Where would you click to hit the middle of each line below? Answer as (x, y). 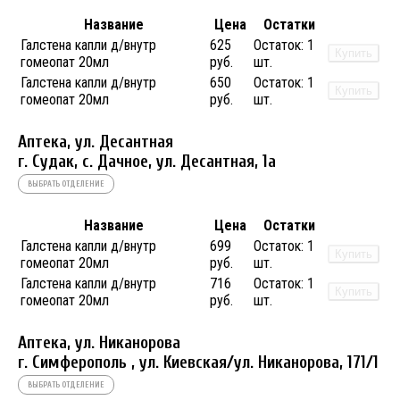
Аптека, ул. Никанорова (99, 342)
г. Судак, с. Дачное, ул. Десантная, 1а (147, 161)
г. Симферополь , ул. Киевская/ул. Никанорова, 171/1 (198, 362)
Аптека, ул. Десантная (96, 142)
